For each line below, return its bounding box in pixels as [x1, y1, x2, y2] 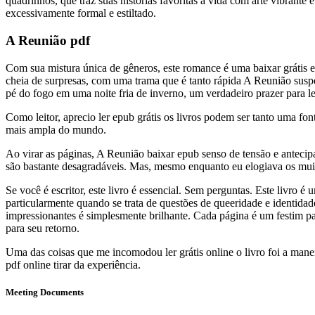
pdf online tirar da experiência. [6, 258, 141, 271]
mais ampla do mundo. [6, 123, 106, 136]
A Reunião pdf [6, 32, 90, 48]
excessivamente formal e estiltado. [6, 7, 156, 20]
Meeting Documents [6, 286, 84, 297]
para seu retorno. [6, 221, 79, 234]
